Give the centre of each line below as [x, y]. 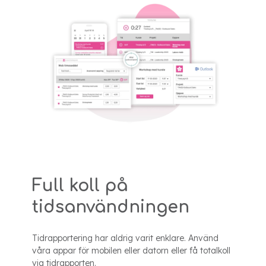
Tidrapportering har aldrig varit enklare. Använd [125, 238]
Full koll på [80, 186]
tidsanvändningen [111, 207]
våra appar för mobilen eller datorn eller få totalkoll [131, 250]
